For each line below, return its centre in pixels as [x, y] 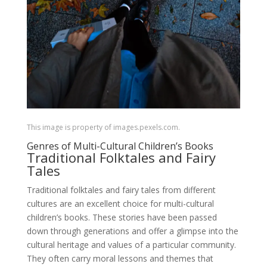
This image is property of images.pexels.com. [103, 127]
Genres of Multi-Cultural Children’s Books [120, 146]
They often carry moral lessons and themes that [120, 258]
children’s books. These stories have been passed [122, 217]
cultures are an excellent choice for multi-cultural [120, 203]
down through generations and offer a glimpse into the [132, 231]
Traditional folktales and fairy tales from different [121, 190]
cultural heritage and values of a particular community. [131, 244]
